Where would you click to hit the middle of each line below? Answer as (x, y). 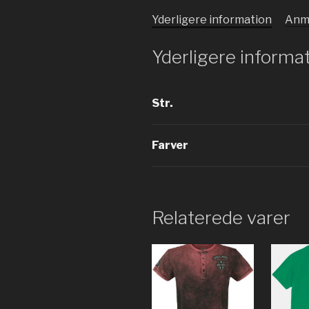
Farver (170, 146)
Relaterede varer (221, 218)
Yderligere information (212, 19)
